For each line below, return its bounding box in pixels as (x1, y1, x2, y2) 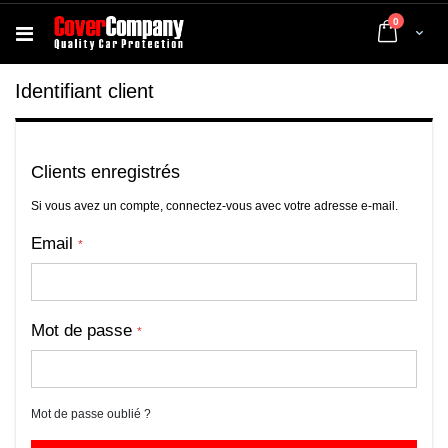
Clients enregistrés (31, 162, 180, 182)
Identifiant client (15, 80, 154, 102)
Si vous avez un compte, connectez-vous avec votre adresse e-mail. (31, 199, 398, 213)
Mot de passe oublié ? (31, 407, 151, 421)
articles (398, 15, 435, 26)
